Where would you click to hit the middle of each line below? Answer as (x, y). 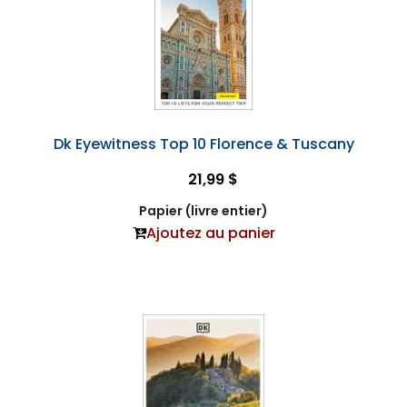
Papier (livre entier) (203, 211)
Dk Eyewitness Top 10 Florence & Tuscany (203, 144)
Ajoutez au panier (210, 233)
